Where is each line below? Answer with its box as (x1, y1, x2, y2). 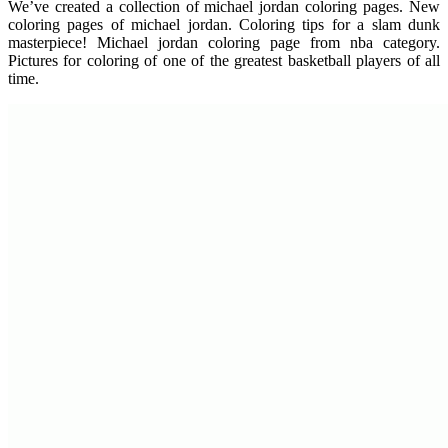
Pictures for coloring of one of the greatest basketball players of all (8, 52, 440, 70)
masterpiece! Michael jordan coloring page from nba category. (8, 34, 440, 52)
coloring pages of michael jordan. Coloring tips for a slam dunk (8, 16, 440, 34)
